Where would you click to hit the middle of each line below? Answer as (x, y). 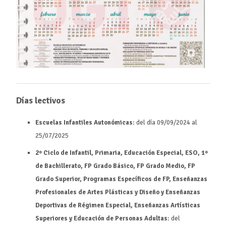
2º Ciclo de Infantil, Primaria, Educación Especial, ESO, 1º (122, 153)
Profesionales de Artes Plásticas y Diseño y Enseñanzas (118, 192)
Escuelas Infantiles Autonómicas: (85, 123)
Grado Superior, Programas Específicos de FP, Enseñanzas (122, 179)
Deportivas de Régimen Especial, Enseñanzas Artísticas (118, 205)
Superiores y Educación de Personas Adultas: (103, 218)
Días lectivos (40, 100)
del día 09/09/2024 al (166, 123)
